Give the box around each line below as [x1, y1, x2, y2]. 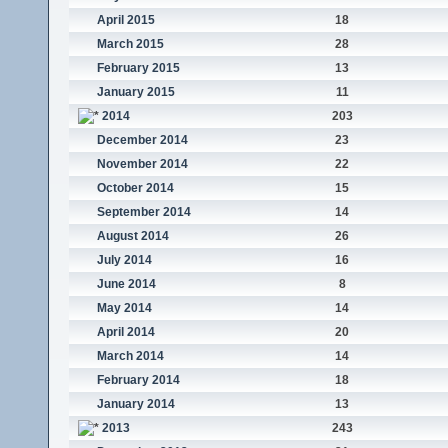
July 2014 [96, 253, 152, 268]
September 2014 [96, 205, 191, 220]
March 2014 [96, 349, 164, 364]
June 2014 [96, 277, 156, 292]
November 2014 [96, 157, 188, 172]
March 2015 [96, 37, 164, 52]
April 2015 [96, 13, 155, 28]
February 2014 [96, 373, 180, 388]
